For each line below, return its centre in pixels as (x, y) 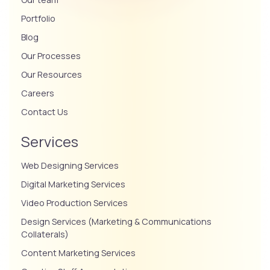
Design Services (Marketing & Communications (116, 222)
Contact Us (45, 112)
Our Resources (52, 75)
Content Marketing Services (78, 253)
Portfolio (38, 19)
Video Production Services (74, 203)
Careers (38, 93)
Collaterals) (45, 234)
